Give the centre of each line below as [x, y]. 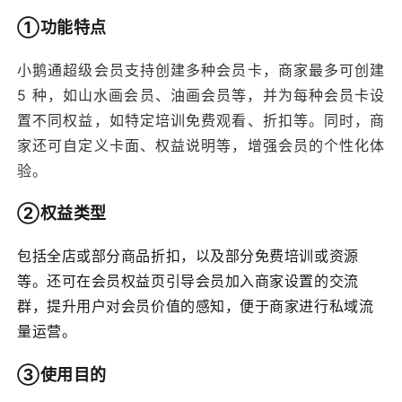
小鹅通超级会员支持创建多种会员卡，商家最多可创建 [201, 70]
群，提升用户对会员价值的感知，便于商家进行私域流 [196, 306]
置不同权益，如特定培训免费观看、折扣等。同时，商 [201, 121]
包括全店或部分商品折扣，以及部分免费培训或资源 [188, 256]
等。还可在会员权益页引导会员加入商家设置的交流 [188, 281]
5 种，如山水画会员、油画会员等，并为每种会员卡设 [201, 96]
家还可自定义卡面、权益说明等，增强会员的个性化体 [201, 146]
